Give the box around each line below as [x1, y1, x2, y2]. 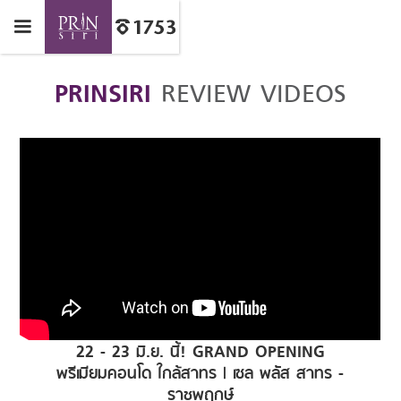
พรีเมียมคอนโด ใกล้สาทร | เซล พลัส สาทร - [56, 360, 345, 385]
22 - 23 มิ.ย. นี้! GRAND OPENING [75, 338, 325, 363]
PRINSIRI [55, 73, 151, 109]
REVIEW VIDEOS [151, 73, 346, 109]
